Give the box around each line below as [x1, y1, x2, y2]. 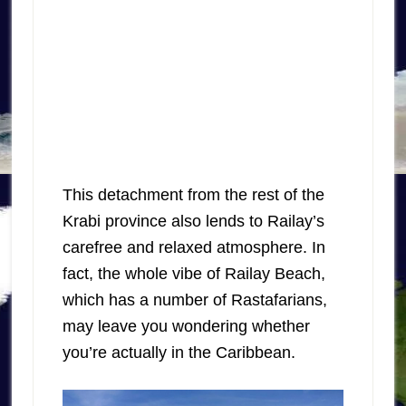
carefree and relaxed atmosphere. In [62, 237, 325, 256]
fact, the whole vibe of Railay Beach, [62, 264, 325, 283]
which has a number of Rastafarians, [62, 290, 327, 309]
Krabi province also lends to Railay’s [62, 211, 324, 230]
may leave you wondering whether [62, 316, 310, 335]
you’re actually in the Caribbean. [62, 343, 295, 362]
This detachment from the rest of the [62, 185, 324, 204]
